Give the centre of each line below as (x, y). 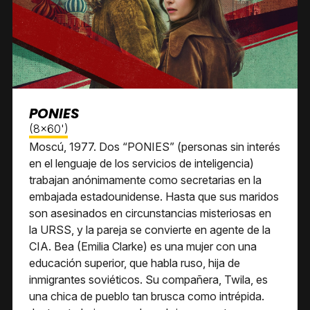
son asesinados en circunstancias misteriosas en (150, 213)
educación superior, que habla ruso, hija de (135, 263)
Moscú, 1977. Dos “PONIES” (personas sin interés (155, 147)
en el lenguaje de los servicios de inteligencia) (142, 163)
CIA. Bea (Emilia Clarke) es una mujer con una (143, 246)
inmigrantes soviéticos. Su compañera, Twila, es (148, 280)
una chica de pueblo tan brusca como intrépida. (147, 296)
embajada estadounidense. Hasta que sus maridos (154, 197)
